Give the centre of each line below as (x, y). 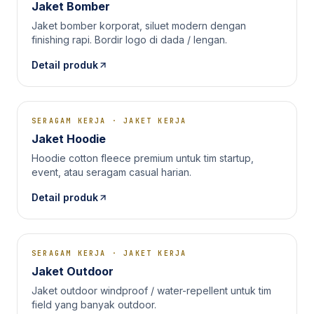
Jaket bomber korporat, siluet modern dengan (139, 26)
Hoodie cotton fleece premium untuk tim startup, (143, 158)
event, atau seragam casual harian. (111, 172)
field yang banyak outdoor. (94, 305)
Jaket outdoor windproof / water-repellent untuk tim (151, 291)
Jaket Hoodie (69, 139)
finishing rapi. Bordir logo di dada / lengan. (129, 40)
